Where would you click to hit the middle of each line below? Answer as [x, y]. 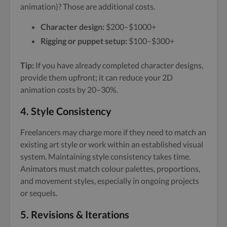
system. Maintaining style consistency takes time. [105, 156]
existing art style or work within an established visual [112, 144]
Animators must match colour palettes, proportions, [110, 168]
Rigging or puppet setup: [84, 41]
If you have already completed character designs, [119, 65]
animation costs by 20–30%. [69, 89]
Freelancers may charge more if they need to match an [113, 132]
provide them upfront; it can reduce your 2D [97, 77]
